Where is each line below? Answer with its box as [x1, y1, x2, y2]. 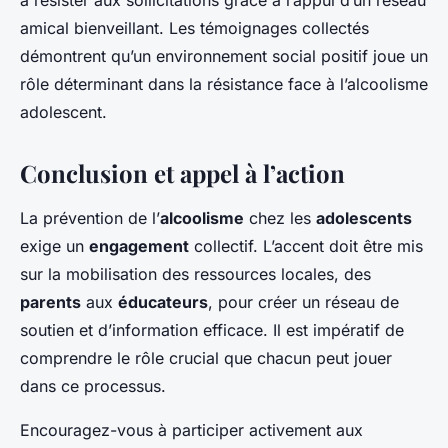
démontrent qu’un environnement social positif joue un [20, 46, 428, 67]
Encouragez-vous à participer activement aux [20, 420, 363, 441]
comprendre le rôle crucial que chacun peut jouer [20, 348, 392, 369]
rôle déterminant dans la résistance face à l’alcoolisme [20, 74, 428, 95]
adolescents [316, 208, 412, 229]
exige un [20, 236, 89, 257]
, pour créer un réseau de [208, 292, 399, 313]
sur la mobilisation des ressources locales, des [20, 264, 371, 285]
